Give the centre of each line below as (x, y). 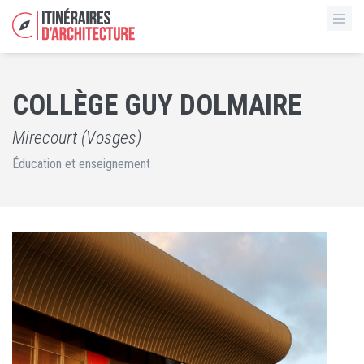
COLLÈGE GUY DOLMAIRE (157, 105)
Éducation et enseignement (81, 164)
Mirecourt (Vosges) (77, 138)
